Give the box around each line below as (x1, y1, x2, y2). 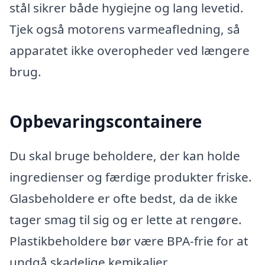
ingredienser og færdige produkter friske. (9, 168, 252, 185)
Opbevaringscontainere (9, 110, 202, 133)
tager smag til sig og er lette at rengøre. (9, 211, 242, 228)
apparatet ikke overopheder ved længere (9, 42, 250, 59)
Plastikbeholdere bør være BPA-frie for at (9, 232, 248, 249)
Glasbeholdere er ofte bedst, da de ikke (9, 189, 238, 206)
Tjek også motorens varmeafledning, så (9, 21, 240, 38)
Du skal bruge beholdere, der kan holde (9, 147, 240, 164)
